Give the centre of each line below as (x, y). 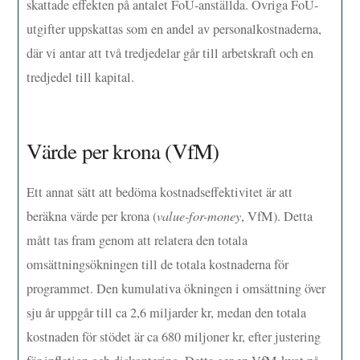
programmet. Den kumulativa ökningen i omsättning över (176, 289)
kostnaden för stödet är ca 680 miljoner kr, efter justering (174, 337)
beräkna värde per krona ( (92, 217)
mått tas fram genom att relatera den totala (137, 241)
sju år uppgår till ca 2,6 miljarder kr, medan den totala (167, 313)
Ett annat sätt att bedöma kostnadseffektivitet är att (160, 192)
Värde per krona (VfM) (123, 151)
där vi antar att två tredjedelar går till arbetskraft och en (170, 53)
